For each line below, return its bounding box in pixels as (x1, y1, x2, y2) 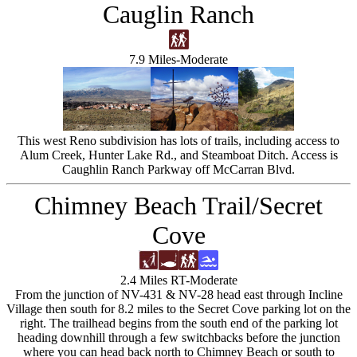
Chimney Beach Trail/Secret (34, 191, 323, 220)
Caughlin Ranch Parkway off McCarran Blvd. (62, 163, 295, 176)
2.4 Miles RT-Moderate (120, 273, 237, 287)
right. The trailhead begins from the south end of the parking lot (19, 316, 338, 330)
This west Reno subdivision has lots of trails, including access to (18, 134, 339, 147)
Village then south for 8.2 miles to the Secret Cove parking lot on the (6, 302, 351, 316)
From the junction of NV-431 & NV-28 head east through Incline (14, 288, 343, 301)
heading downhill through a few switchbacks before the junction (17, 331, 340, 344)
